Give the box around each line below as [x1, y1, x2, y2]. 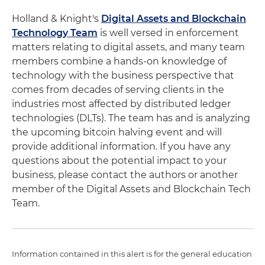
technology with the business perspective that [12, 70, 234, 81]
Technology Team [12, 27, 98, 38]
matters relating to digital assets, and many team [12, 41, 245, 53]
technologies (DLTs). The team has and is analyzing [12, 112, 250, 124]
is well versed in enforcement [98, 27, 239, 38]
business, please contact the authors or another [12, 169, 238, 180]
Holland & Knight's [12, 13, 101, 24]
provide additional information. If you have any [12, 141, 231, 152]
